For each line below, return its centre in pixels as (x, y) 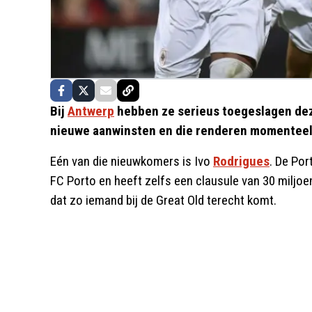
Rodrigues (241, 161)
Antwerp (91, 111)
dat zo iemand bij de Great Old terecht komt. (163, 200)
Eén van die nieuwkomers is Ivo (132, 161)
